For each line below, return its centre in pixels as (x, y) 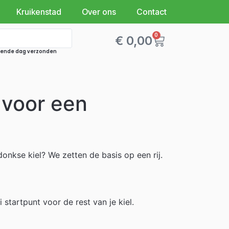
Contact (152, 12)
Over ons (99, 12)
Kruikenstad (39, 12)
